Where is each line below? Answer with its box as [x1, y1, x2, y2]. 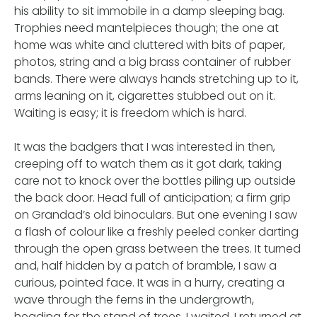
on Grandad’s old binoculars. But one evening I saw [14, 206, 297, 223]
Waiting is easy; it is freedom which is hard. [14, 104, 252, 121]
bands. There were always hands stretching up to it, [14, 70, 299, 87]
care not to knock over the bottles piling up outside [14, 172, 296, 189]
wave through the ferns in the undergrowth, [14, 291, 254, 308]
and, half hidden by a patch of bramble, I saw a [14, 257, 277, 274]
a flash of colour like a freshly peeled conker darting [14, 223, 299, 240]
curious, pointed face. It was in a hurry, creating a [14, 274, 284, 291]
